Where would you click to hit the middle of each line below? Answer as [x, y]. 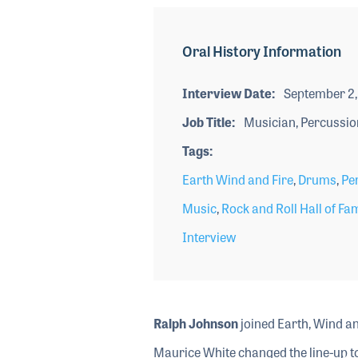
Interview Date [227, 93]
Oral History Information [261, 50]
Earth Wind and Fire [237, 179]
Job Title [207, 121]
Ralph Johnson [195, 323]
